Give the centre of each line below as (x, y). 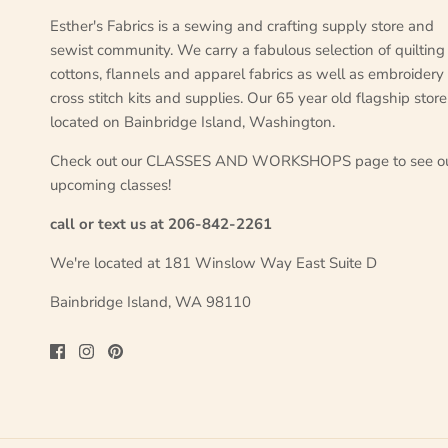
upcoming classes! (110, 185)
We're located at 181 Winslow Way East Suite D (213, 263)
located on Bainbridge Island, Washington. (192, 122)
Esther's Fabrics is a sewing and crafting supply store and (242, 26)
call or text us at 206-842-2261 (161, 224)
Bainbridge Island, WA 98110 (150, 302)
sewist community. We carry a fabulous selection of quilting (247, 50)
